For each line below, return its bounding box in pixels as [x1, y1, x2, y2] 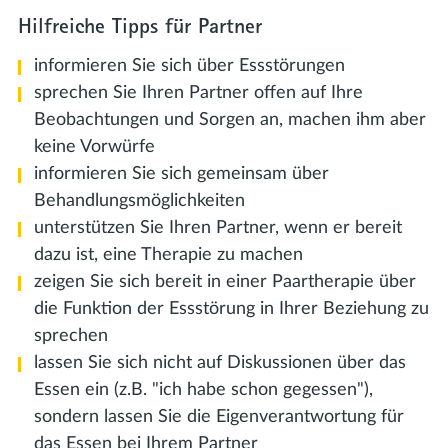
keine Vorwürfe [34, 137, 155, 156]
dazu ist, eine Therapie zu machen [34, 245, 303, 264]
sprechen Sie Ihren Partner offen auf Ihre [34, 83, 363, 102]
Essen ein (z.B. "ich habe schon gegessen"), [34, 380, 373, 399]
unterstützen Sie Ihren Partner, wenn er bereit [34, 218, 402, 237]
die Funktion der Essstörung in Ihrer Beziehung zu [34, 299, 429, 318]
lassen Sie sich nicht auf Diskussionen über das [34, 353, 406, 372]
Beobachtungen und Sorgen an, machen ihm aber [34, 110, 426, 129]
